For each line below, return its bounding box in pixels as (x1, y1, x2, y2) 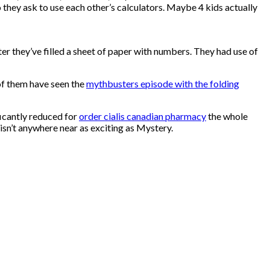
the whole (206, 110, 248, 122)
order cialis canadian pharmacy (79, 110, 206, 122)
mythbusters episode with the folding (86, 78, 239, 90)
